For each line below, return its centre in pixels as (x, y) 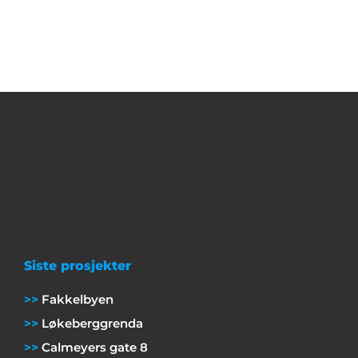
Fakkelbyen (76, 300)
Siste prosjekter (78, 266)
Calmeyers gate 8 (93, 348)
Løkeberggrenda (91, 324)
